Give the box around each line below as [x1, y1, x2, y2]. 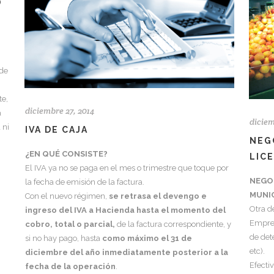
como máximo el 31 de [102, 233, 192, 243]
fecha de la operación [25, 261, 116, 271]
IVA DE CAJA [25, 124, 88, 135]
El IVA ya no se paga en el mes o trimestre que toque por [25, 163, 229, 172]
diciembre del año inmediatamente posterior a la [25, 247, 228, 257]
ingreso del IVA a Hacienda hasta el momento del [25, 205, 226, 215]
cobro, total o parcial [25, 219, 113, 229]
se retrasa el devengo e [109, 191, 207, 201]
